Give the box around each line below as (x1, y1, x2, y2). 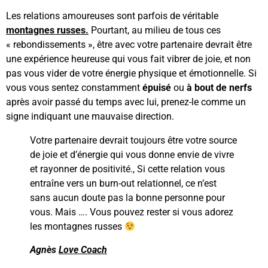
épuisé (142, 82, 171, 94)
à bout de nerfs (187, 82, 252, 94)
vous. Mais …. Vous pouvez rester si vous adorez (30, 206, 233, 218)
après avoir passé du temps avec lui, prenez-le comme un (6, 96, 246, 108)
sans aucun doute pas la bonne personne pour (30, 192, 225, 204)
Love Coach (59, 243, 107, 255)
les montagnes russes (30, 221, 124, 233)
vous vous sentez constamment (6, 82, 142, 94)
